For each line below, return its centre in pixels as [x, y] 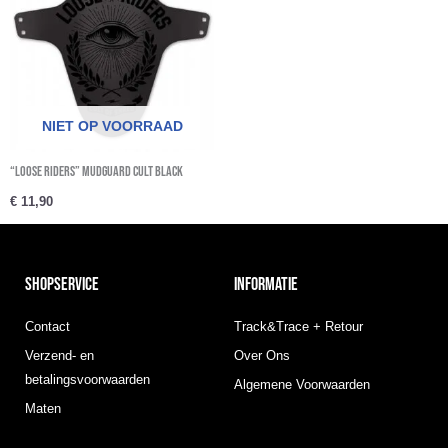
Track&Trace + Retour [298, 327]
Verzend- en [59, 356]
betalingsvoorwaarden [87, 380]
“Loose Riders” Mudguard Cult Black [96, 172]
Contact [47, 327]
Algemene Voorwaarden [302, 385]
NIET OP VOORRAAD [112, 126]
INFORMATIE [266, 285]
